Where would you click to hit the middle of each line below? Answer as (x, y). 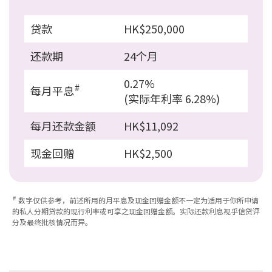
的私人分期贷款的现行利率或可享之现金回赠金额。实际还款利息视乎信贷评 (136, 211)
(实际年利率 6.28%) (172, 98)
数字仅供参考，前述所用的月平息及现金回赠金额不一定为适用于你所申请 (137, 200)
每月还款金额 (63, 125)
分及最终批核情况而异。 (52, 222)
